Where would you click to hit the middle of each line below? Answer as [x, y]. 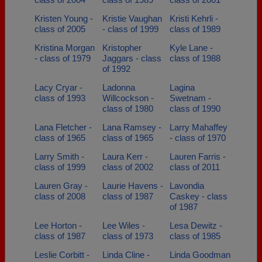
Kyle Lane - [191, 48]
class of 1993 [60, 98]
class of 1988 [195, 58]
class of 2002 [127, 167]
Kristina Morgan [65, 48]
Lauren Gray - [61, 186]
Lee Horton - [58, 225]
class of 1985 [195, 236]
